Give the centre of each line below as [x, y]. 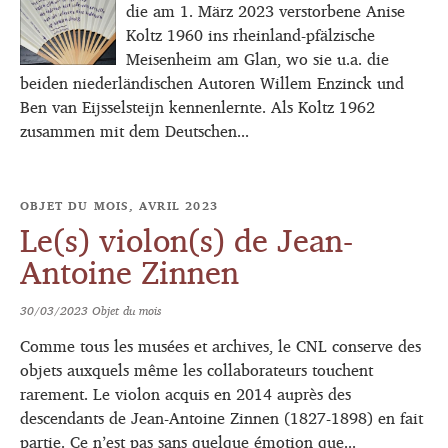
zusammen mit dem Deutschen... [134, 130]
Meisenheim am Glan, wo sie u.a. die [257, 58]
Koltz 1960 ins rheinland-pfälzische [250, 34]
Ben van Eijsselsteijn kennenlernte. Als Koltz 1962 [197, 106]
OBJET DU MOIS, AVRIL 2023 [119, 205]
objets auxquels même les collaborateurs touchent [196, 370]
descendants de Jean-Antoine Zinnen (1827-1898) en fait [221, 418]
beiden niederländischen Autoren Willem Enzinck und [212, 82]
